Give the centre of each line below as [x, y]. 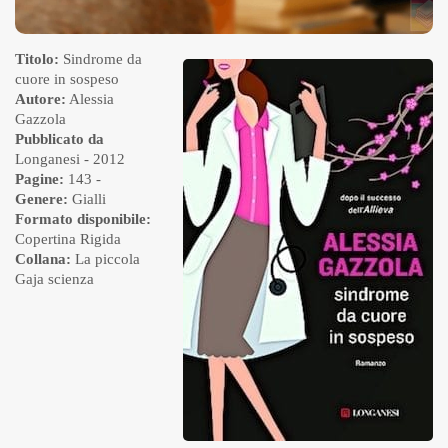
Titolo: [37, 59]
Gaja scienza [54, 279]
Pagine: [39, 179]
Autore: [40, 99]
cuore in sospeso [67, 79]
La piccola [107, 259]
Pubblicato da [59, 139]
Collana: [43, 259]
